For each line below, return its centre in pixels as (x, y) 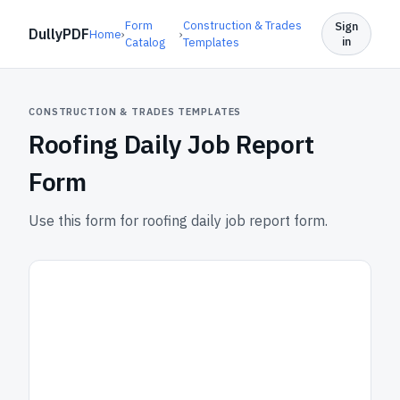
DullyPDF (59, 34)
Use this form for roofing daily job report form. (178, 221)
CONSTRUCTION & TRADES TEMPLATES (135, 112)
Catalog (145, 42)
